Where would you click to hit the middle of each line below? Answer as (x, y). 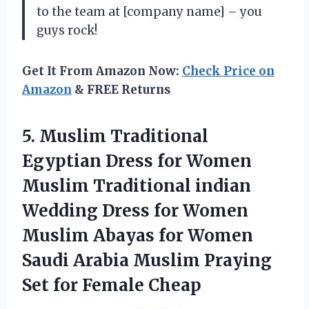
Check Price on (228, 71)
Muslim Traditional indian (137, 186)
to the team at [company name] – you (149, 12)
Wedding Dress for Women (135, 211)
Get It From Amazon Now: (102, 71)
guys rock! (67, 31)
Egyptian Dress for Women (137, 161)
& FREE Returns (121, 90)
